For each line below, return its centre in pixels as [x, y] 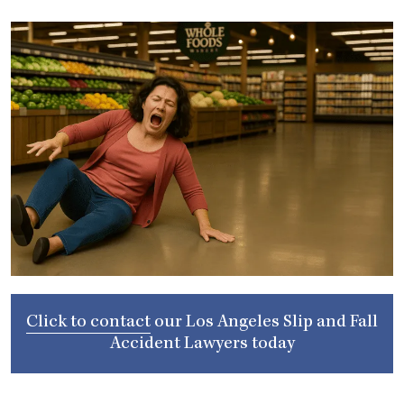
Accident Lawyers [179, 345]
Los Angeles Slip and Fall [282, 323]
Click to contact [88, 323]
